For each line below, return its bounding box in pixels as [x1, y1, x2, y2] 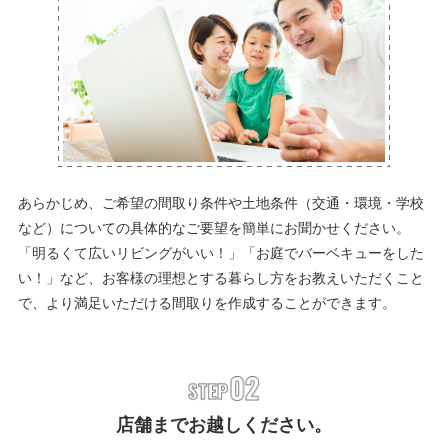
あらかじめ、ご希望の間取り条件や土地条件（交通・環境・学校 [17, 194, 424, 211]
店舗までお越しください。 [116, 415, 332, 435]
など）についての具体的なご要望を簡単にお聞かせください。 [17, 219, 410, 236]
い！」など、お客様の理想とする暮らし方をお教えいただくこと [17, 269, 424, 286]
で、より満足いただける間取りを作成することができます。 [17, 294, 396, 311]
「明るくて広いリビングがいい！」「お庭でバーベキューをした [17, 244, 424, 261]
